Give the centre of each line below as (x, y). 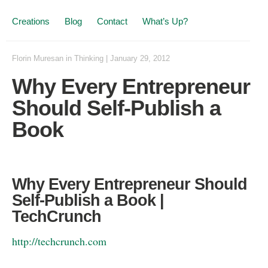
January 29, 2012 (140, 58)
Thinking (89, 58)
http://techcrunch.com (59, 241)
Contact (112, 21)
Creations (31, 21)
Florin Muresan (38, 58)
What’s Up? (165, 21)
